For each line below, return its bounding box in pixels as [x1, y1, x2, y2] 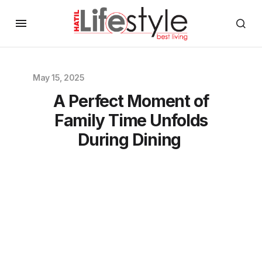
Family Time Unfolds [54, 111, 208, 130]
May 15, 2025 [33, 73, 85, 82]
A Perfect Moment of [53, 91, 209, 111]
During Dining [77, 130, 185, 150]
